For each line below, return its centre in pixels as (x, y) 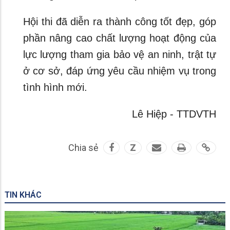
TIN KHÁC (23, 195)
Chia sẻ (83, 148)
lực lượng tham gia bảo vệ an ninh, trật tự (120, 54)
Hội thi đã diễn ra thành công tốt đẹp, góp (120, 22)
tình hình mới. (55, 87)
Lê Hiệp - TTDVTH (174, 114)
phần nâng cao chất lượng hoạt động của (120, 38)
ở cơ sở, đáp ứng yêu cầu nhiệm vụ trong (120, 71)
